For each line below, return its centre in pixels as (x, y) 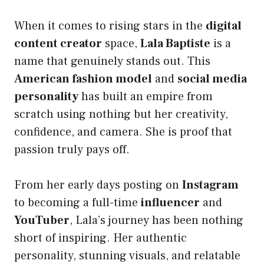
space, (121, 43)
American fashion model (83, 79)
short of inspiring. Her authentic (100, 238)
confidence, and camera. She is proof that (123, 132)
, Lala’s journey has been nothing (156, 220)
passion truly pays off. (72, 149)
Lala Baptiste (175, 43)
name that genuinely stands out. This (112, 61)
